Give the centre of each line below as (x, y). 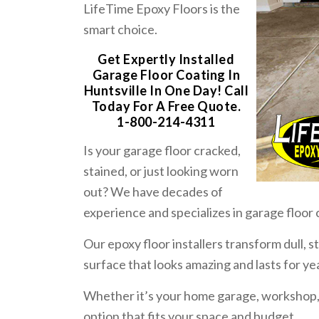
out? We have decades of (153, 191)
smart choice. (121, 30)
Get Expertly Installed (166, 59)
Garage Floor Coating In (166, 74)
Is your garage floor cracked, (162, 150)
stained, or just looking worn (161, 171)
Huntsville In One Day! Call (166, 90)
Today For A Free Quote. (166, 106)
